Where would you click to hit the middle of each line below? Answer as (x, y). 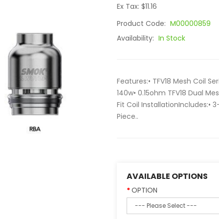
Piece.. (128, 116)
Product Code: (142, 23)
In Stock (172, 38)
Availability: (136, 38)
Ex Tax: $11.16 (137, 6)
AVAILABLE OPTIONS (167, 176)
